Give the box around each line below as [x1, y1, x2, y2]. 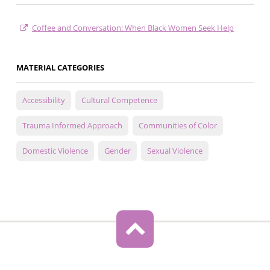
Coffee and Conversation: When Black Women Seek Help [31, 22, 234, 34]
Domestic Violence [22, 145, 88, 157]
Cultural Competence [81, 95, 157, 106]
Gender [104, 145, 131, 157]
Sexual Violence [146, 145, 202, 157]
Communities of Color [138, 120, 217, 131]
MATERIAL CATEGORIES [16, 62, 104, 74]
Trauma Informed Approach [22, 120, 122, 131]
